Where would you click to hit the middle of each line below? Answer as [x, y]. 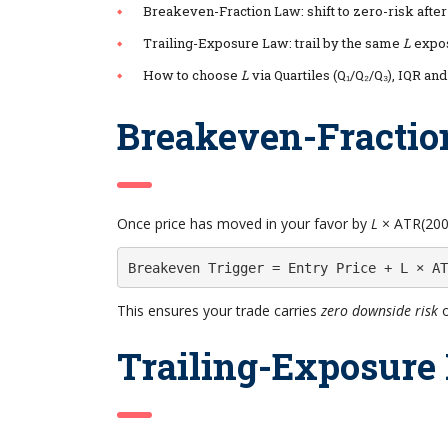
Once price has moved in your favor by [244, 224]
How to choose [192, 75]
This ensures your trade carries [219, 311]
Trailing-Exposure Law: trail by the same [273, 43]
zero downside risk [379, 311]
